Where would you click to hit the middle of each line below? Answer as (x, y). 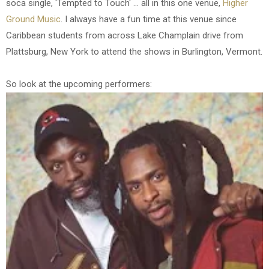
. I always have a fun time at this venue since (149, 19)
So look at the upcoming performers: (79, 84)
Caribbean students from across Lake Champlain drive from (125, 35)
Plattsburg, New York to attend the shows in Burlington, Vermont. (134, 51)
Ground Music (33, 19)
